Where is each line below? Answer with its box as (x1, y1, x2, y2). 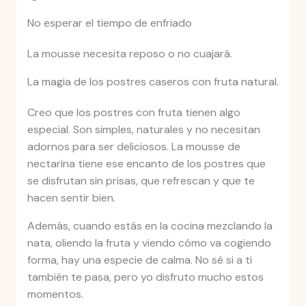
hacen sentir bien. (27, 191, 115, 206)
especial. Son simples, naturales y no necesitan (27, 122, 260, 137)
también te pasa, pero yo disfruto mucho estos (27, 270, 264, 285)
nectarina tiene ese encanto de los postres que (27, 156, 266, 171)
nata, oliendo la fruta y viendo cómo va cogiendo (27, 236, 271, 251)
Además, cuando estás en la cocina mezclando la (27, 219, 273, 234)
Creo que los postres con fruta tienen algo (27, 105, 240, 120)
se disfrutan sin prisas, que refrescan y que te (27, 173, 255, 189)
